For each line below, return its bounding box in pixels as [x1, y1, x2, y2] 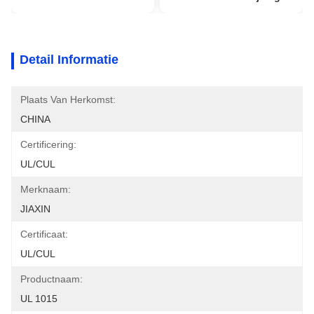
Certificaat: [20, 228, 68, 240]
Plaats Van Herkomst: [20, 94, 116, 105]
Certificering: [20, 139, 76, 150]
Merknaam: [20, 184, 71, 195]
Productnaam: [20, 273, 83, 285]
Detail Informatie [20, 53, 118, 67]
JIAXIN [20, 203, 50, 214]
